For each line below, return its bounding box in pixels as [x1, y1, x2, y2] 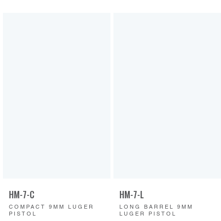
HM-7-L [119, 188, 144, 201]
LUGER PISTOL [119, 212, 177, 217]
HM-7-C [9, 188, 35, 201]
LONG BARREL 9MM [119, 205, 193, 210]
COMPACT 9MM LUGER [9, 205, 94, 210]
